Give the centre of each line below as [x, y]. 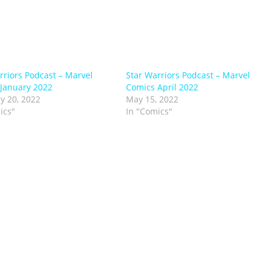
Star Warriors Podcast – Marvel [188, 75]
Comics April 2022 [162, 87]
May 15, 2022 [152, 99]
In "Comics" [149, 111]
